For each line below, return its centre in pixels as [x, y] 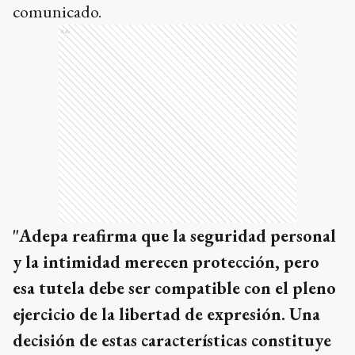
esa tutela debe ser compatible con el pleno [174, 288]
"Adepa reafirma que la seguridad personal [174, 236]
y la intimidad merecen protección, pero [166, 262]
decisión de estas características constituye [172, 341]
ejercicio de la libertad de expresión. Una [166, 315]
